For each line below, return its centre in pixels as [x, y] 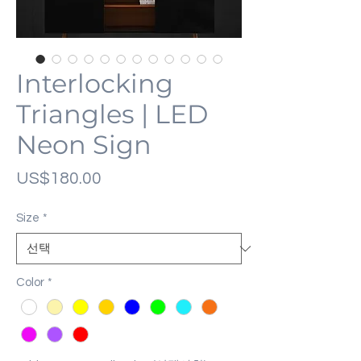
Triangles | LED [112, 114]
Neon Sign [84, 145]
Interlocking [95, 84]
